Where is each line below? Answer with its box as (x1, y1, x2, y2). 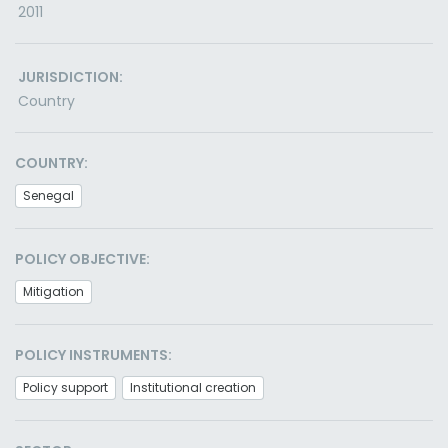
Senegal (23, 187, 74, 204)
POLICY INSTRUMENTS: (15, 345, 172, 365)
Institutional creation (130, 379, 256, 396)
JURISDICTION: (18, 67, 123, 87)
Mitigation (23, 283, 84, 300)
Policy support (23, 379, 108, 396)
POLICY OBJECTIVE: (15, 249, 150, 269)
